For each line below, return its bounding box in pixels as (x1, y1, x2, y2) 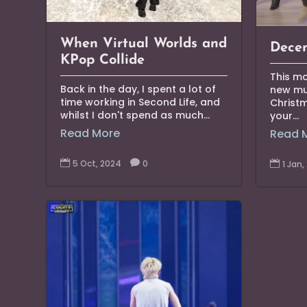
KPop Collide (60, 53, 145, 68)
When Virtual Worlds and (60, 37, 228, 51)
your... (270, 109, 299, 123)
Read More (60, 125, 121, 142)
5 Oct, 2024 (73, 158, 122, 170)
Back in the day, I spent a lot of (60, 82, 217, 97)
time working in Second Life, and (60, 95, 221, 110)
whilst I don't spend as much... (60, 108, 210, 123)
